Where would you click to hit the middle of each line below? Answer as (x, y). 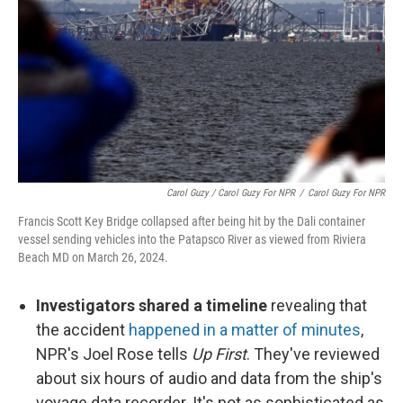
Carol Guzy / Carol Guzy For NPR (231, 193)
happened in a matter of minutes (245, 330)
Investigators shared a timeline (153, 305)
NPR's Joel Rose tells (114, 354)
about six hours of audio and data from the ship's (209, 378)
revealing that (319, 305)
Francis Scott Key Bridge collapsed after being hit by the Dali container (192, 221)
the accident (82, 330)
